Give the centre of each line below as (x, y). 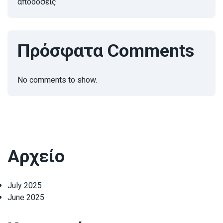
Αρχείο (36, 157)
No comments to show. (57, 80)
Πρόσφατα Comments (106, 51)
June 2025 (26, 198)
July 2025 (25, 186)
